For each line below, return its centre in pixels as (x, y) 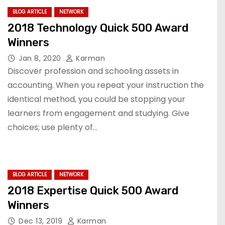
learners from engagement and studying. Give (98, 113)
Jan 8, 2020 (41, 58)
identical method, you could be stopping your (96, 99)
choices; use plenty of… (52, 127)
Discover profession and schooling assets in (93, 71)
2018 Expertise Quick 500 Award (93, 191)
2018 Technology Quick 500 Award (98, 28)
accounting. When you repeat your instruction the (106, 85)
